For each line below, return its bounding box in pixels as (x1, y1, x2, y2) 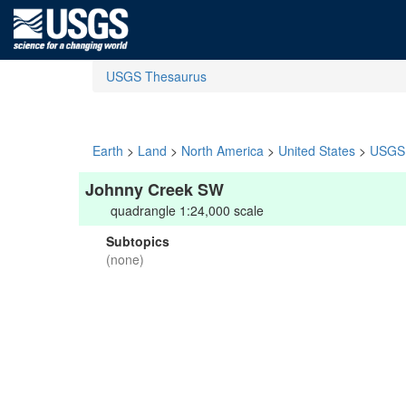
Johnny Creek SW (85, 178, 224, 201)
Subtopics (106, 232, 169, 250)
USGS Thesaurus (106, 67, 207, 85)
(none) (106, 250, 144, 268)
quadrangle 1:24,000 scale (111, 201, 264, 219)
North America (181, 141, 264, 159)
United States (278, 141, 355, 159)
